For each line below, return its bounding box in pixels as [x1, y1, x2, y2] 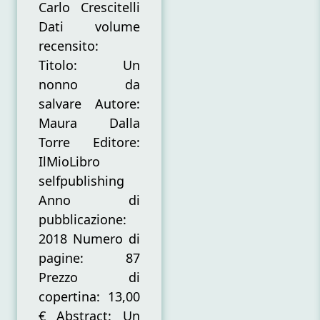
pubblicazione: [39, 210, 126, 228]
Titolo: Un [39, 56, 140, 74]
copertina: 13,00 [39, 287, 140, 305]
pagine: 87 [39, 249, 140, 266]
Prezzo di [39, 268, 140, 286]
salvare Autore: [39, 94, 140, 112]
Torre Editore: [39, 133, 140, 151]
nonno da [39, 75, 140, 93]
